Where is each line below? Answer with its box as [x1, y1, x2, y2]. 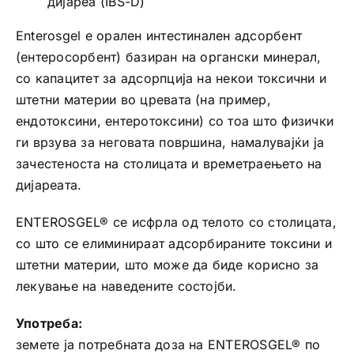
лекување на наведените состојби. [15, 277, 237, 294]
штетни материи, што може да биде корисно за [15, 256, 319, 273]
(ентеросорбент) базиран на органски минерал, [15, 48, 322, 65]
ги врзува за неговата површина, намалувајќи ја [15, 134, 325, 150]
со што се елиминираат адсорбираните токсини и [15, 235, 332, 251]
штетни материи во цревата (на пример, [15, 91, 271, 107]
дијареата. [15, 176, 82, 193]
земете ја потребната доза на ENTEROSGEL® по [15, 336, 321, 352]
